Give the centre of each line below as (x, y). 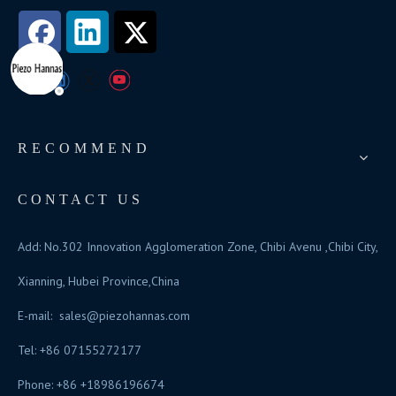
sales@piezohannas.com (125, 316)
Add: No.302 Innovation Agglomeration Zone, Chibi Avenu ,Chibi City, (198, 247)
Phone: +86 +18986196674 (107, 385)
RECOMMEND (84, 148)
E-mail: (38, 316)
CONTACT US (80, 199)
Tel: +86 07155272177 (80, 350)
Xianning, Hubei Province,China (99, 281)
